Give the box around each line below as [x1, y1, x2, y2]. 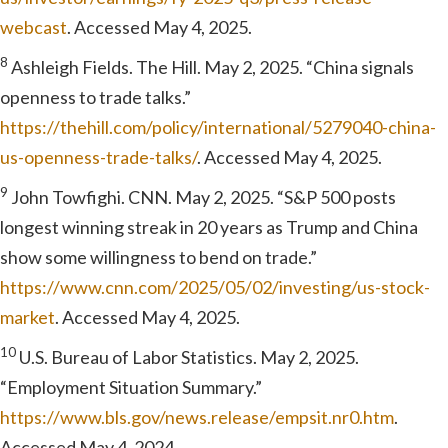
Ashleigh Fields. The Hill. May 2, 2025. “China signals [8, 55, 414, 78]
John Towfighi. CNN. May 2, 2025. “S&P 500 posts [8, 185, 396, 208]
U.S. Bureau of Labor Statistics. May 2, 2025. [16, 345, 359, 368]
